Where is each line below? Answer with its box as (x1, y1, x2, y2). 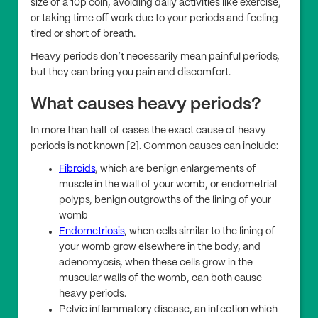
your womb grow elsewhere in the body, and (59, 242, 261, 253)
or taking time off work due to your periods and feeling (31, 13, 278, 24)
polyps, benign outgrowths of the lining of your (59, 195, 271, 206)
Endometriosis (59, 226, 124, 237)
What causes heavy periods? (31, 97, 261, 114)
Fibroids (59, 164, 95, 175)
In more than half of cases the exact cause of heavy (31, 126, 266, 136)
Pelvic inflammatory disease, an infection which (59, 305, 278, 315)
